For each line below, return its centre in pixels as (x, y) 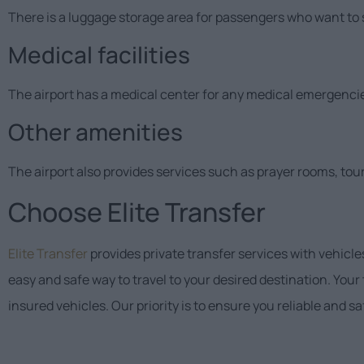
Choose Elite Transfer (137, 212)
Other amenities (95, 132)
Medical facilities (99, 55)
